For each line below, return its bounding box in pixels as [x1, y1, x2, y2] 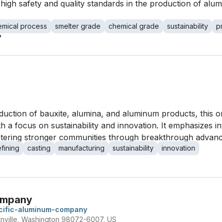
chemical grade [109, 22, 159, 30]
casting [27, 144, 51, 152]
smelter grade [55, 22, 101, 30]
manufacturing [58, 144, 105, 152]
